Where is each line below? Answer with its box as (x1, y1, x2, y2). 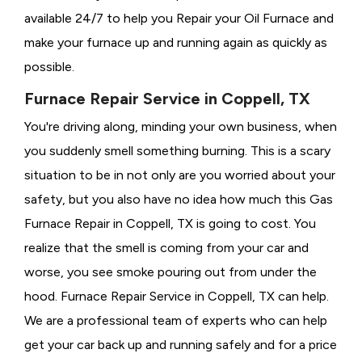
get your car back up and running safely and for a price (24, 337, 337, 353)
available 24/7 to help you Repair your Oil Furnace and (24, 11, 334, 27)
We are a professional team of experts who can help (24, 313, 327, 329)
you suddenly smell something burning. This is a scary (24, 143, 330, 159)
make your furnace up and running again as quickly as (24, 35, 327, 51)
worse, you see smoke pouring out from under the (24, 264, 317, 280)
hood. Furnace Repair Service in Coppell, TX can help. (24, 288, 329, 305)
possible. (24, 59, 74, 75)
